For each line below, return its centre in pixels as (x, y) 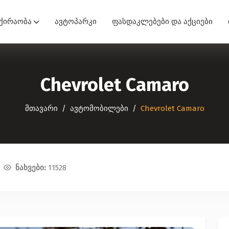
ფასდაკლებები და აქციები (162, 21)
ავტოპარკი (76, 21)
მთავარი (41, 108)
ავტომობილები (99, 108)
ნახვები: (32, 167)
